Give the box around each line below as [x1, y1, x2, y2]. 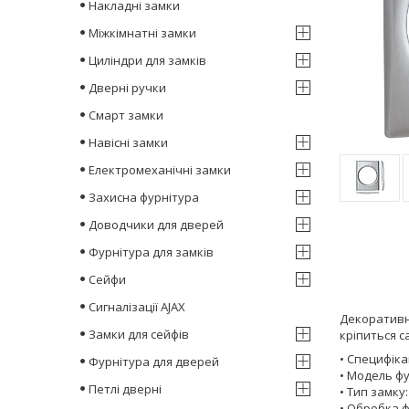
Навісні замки [89, 133, 168, 151]
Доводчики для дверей [89, 215, 224, 233]
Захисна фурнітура [89, 188, 199, 205]
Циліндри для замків [89, 51, 206, 68]
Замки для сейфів [89, 325, 189, 342]
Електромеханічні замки [89, 161, 231, 178]
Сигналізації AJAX [89, 298, 185, 315]
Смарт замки [89, 106, 163, 123]
